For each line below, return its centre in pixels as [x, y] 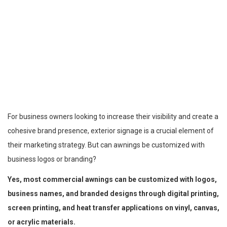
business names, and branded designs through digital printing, [113, 193]
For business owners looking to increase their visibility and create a [113, 116]
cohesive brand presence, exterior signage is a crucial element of [111, 130]
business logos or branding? [52, 159]
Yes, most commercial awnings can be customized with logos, [112, 179]
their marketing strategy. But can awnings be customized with [106, 145]
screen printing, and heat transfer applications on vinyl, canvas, [113, 207]
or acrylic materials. [42, 222]
